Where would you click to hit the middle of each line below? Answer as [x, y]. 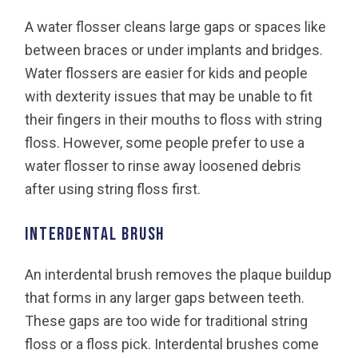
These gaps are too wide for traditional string [167, 320]
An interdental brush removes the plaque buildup [179, 274]
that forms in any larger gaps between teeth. [165, 297]
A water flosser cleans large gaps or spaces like [176, 26]
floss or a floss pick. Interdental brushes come [172, 344]
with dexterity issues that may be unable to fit [169, 96]
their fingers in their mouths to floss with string [174, 119]
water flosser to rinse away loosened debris [163, 165]
